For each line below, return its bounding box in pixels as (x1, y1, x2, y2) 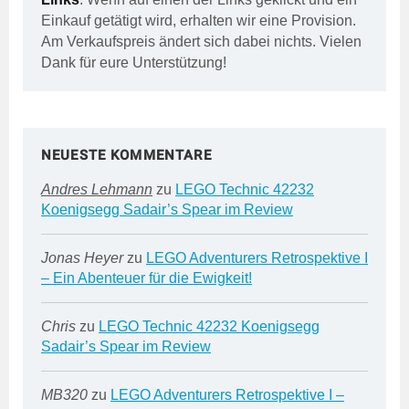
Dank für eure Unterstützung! (41, 55, 226, 71)
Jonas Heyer (41, 250, 123, 267)
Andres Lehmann (41, 182, 152, 198)
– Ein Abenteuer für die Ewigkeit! (41, 270, 252, 287)
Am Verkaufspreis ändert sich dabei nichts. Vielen (41, 34, 362, 50)
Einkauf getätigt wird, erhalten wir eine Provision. (41, 13, 356, 29)
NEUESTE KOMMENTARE (41, 147, 212, 164)
